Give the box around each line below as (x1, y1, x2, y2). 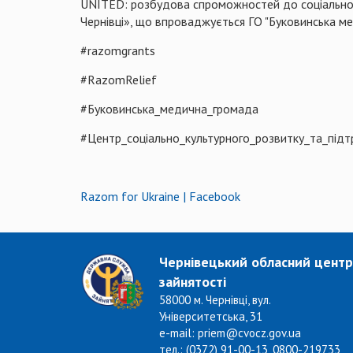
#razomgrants (80, 42, 155, 58)
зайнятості (159, 272, 226, 291)
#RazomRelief (80, 71, 157, 87)
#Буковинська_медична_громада (80, 100, 258, 117)
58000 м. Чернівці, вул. (159, 292, 270, 307)
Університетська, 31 (159, 308, 262, 324)
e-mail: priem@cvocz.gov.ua (159, 325, 301, 340)
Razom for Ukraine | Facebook (80, 188, 240, 204)
